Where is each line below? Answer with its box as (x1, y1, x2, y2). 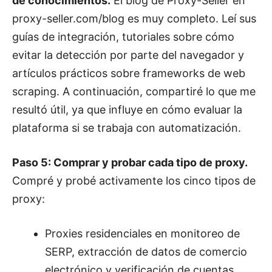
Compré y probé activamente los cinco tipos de (12, 174, 256, 187)
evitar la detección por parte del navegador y (12, 48, 244, 61)
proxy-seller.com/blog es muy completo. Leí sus (12, 12, 256, 25)
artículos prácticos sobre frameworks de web (12, 66, 245, 80)
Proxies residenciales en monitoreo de (45, 226, 240, 240)
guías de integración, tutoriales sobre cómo (12, 30, 234, 43)
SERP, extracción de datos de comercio (45, 245, 247, 258)
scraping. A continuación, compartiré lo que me (12, 84, 256, 98)
